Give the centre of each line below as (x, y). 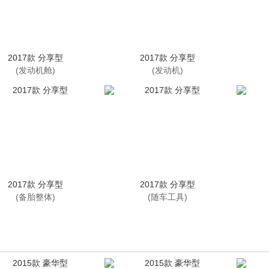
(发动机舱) (35, 70)
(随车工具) (168, 197)
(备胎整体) (35, 197)
